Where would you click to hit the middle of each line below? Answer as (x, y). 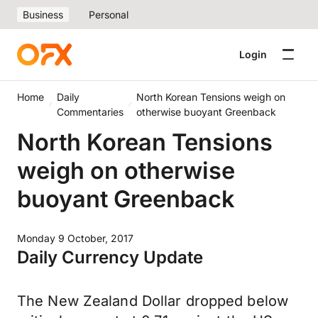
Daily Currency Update (110, 257)
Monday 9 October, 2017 (75, 238)
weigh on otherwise (126, 170)
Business (43, 15)
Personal (109, 15)
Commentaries (90, 112)
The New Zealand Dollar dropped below (153, 301)
